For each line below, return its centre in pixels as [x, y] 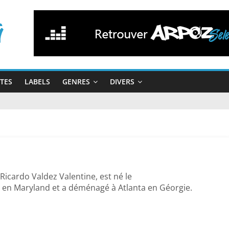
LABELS [37, 82]
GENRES [76, 82]
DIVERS [122, 82]
